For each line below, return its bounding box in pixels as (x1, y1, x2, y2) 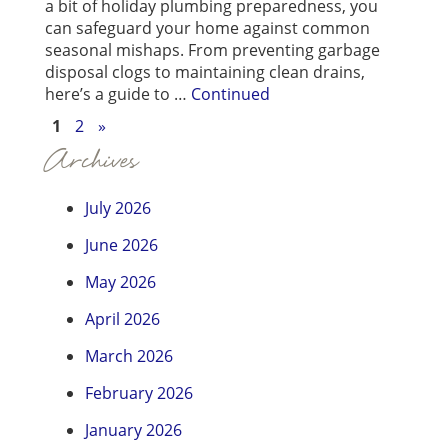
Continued (191, 83, 270, 106)
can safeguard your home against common (45, 17, 370, 40)
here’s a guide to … (45, 83, 191, 106)
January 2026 (85, 419, 182, 442)
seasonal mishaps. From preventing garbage (45, 39, 380, 62)
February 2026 (85, 382, 193, 405)
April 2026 (85, 308, 160, 331)
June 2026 (85, 234, 158, 257)
